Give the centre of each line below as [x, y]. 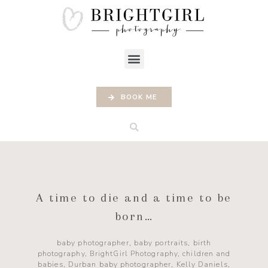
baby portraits [161, 243]
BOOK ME [139, 97]
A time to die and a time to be [134, 198]
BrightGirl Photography [134, 254]
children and [207, 254]
